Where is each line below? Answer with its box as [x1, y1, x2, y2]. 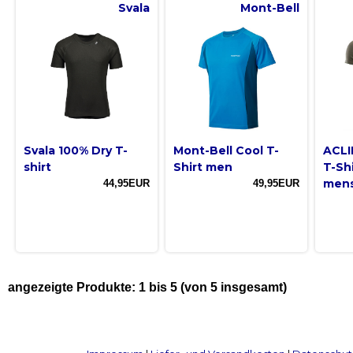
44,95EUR [103, 176, 150, 189]
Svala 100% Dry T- [24, 143, 128, 158]
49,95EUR [253, 176, 299, 189]
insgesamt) [217, 280, 287, 294]
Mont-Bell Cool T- [173, 143, 279, 158]
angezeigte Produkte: [8, 280, 139, 294]
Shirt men [173, 159, 232, 174]
